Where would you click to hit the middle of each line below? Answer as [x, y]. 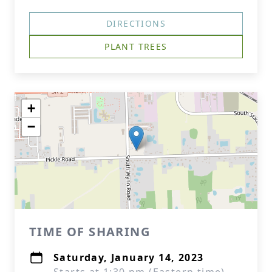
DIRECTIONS [136, 23]
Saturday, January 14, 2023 [129, 257]
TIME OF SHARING [90, 232]
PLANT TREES [136, 46]
